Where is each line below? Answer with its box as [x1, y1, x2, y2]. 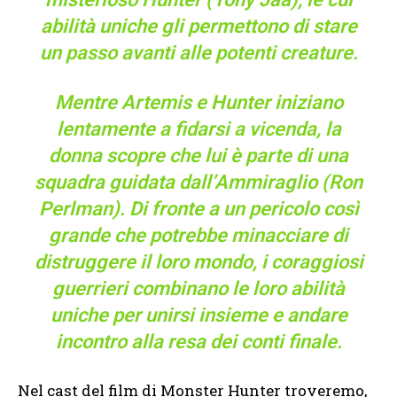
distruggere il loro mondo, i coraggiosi [34, 251, 363, 274]
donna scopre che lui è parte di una [49, 144, 348, 167]
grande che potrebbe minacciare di [49, 224, 348, 247]
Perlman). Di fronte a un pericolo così [38, 198, 359, 221]
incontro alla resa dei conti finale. [55, 331, 342, 354]
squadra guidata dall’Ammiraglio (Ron [35, 171, 362, 194]
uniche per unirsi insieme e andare [50, 304, 347, 327]
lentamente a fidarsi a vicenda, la [56, 118, 341, 141]
